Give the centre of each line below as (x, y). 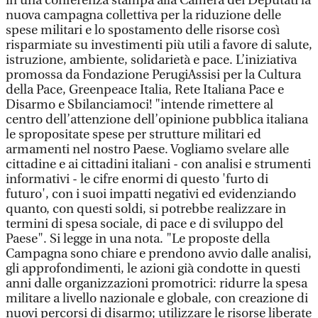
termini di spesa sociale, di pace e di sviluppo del (144, 224)
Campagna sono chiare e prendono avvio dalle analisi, (159, 254)
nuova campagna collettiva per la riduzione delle (143, 15)
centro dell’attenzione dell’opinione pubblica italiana (157, 120)
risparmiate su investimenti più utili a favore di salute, (159, 45)
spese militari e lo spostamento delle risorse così (143, 30)
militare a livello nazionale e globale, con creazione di (157, 298)
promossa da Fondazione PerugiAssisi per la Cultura (153, 75)
